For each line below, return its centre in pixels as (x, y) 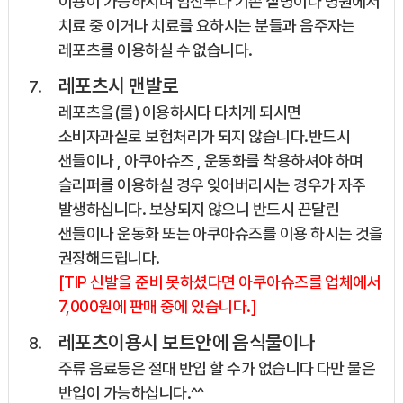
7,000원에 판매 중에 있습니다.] (157, 307)
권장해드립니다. (109, 258)
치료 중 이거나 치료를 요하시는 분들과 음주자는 (206, 26)
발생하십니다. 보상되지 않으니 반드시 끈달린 (198, 210)
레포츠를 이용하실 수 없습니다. (155, 50)
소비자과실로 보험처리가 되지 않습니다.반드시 (204, 137)
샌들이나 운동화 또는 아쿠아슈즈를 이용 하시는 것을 (220, 234)
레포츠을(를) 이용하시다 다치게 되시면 (179, 112)
